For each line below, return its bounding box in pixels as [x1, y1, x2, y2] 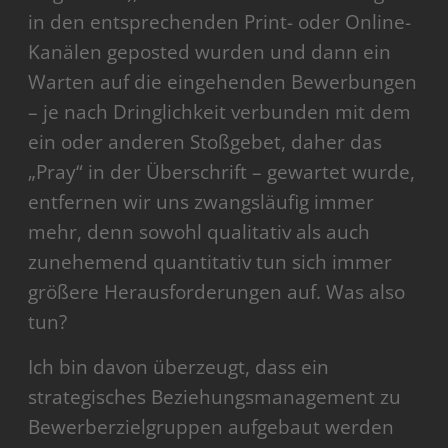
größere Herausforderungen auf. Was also [28, 279, 406, 306]
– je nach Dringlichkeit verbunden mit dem [28, 99, 412, 126]
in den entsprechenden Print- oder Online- [28, 9, 412, 36]
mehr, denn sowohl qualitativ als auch [28, 219, 371, 246]
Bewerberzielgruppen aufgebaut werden [28, 414, 395, 441]
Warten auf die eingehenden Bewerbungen [28, 69, 418, 96]
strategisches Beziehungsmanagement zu [28, 384, 402, 411]
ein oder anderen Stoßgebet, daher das [28, 129, 383, 156]
